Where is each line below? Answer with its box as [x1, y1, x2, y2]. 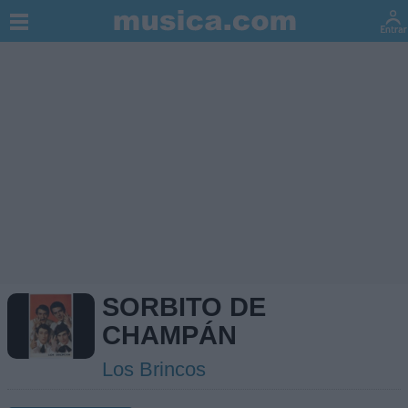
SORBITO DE [102, 292, 266, 321]
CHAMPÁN [102, 321, 237, 350]
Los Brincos [102, 358, 206, 381]
